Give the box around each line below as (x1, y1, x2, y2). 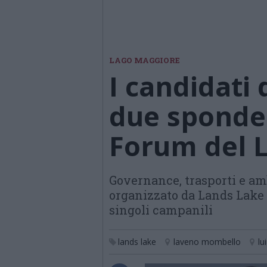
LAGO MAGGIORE (109, 55, 180, 66)
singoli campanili (109, 202, 213, 218)
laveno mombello (173, 236, 241, 247)
